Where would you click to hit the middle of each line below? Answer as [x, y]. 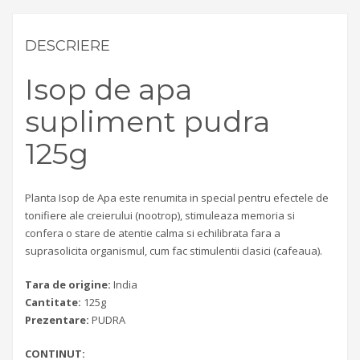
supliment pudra [147, 121]
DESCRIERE [67, 45]
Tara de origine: [68, 285]
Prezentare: [57, 320]
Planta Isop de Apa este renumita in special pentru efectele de [177, 198]
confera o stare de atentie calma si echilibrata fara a [153, 233]
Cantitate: [53, 303]
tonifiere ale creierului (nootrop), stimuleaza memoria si [160, 216]
